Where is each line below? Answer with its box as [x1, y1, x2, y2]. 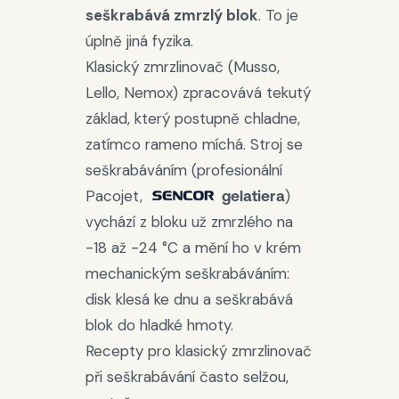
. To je [258, 5, 298, 25]
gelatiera [221, 187, 285, 205]
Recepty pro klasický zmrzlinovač [85, 341, 312, 361]
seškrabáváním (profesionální [85, 160, 282, 180]
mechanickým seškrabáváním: [85, 264, 289, 283]
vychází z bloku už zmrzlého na [85, 212, 293, 232]
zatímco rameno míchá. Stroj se [85, 134, 303, 154]
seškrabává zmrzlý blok [85, 5, 258, 25]
